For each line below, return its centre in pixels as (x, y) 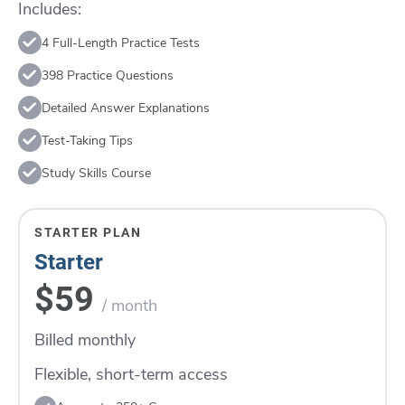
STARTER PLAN (88, 232)
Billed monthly (85, 340)
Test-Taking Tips (87, 140)
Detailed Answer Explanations (126, 108)
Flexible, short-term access (131, 374)
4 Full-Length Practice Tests (121, 42)
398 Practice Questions (108, 75)
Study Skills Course (96, 173)
